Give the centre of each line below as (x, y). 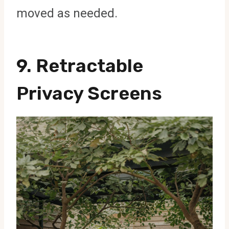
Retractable (89, 65)
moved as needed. (67, 13)
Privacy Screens (89, 93)
